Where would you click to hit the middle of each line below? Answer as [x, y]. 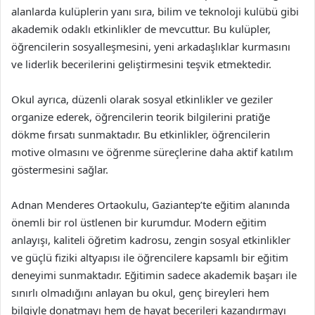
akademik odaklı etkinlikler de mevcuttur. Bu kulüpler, [141, 29]
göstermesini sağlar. [60, 169]
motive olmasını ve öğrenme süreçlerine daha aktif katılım [152, 152]
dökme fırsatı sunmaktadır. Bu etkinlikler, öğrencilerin [141, 134]
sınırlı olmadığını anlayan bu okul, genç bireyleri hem [140, 292]
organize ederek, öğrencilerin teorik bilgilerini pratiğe [141, 117]
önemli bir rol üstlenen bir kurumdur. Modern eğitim [139, 222]
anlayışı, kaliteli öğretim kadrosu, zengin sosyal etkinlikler [151, 240]
